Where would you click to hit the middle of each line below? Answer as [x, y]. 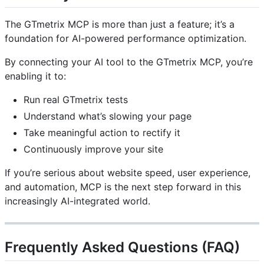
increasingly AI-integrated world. [77, 201]
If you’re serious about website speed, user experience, [128, 173]
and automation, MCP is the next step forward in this [123, 187]
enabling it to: [35, 76]
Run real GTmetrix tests [76, 100]
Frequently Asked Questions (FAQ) [122, 247]
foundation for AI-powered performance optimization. [126, 38]
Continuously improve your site [93, 149]
